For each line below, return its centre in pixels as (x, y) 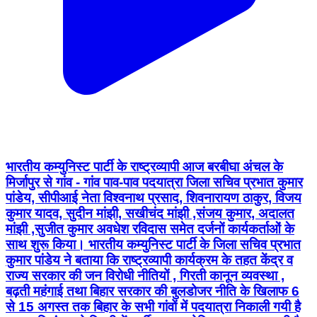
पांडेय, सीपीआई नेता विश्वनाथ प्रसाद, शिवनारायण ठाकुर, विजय (154, 197)
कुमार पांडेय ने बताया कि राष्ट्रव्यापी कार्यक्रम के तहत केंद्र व (149, 260)
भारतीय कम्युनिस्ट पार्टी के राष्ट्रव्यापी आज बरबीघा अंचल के (144, 166)
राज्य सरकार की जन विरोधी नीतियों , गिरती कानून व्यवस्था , (145, 275)
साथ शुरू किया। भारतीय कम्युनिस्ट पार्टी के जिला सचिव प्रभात (153, 244)
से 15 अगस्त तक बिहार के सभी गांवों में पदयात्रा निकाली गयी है (153, 306)
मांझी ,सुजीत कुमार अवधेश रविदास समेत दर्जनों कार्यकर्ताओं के (150, 229)
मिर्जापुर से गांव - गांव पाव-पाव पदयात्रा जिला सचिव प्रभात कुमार (154, 182)
